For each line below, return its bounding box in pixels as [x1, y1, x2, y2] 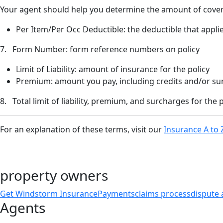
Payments [98, 188, 135, 200]
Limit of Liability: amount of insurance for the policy [16, 64, 210, 75]
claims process [135, 188, 191, 200]
